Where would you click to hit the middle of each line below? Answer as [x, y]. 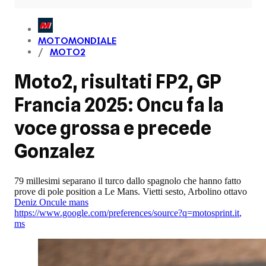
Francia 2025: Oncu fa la [119, 105]
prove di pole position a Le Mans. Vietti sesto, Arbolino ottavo [131, 191]
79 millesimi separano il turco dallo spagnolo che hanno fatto [128, 180]
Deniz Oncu [37, 202]
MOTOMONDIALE [77, 41]
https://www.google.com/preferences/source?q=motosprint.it [127, 213]
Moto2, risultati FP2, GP [118, 82]
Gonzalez [56, 151]
